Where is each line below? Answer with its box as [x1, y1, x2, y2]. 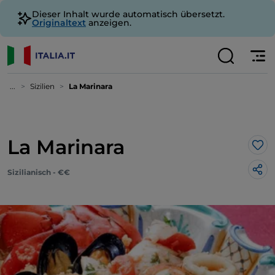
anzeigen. [86, 17, 131, 28]
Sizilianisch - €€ [7, 168, 70, 177]
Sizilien [30, 82, 55, 91]
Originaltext [32, 17, 86, 28]
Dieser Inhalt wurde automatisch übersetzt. [32, 9, 225, 20]
